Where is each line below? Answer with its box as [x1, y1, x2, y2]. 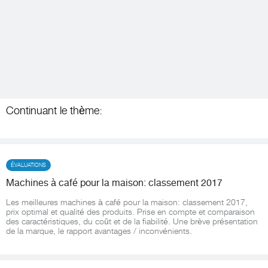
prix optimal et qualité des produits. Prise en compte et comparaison [6, 206, 255, 217]
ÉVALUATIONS [11, 162, 46, 168]
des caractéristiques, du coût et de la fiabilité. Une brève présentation [6, 216, 258, 226]
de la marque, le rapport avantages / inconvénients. [6, 226, 192, 236]
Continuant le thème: [6, 104, 102, 117]
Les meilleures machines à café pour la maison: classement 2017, [6, 197, 248, 207]
